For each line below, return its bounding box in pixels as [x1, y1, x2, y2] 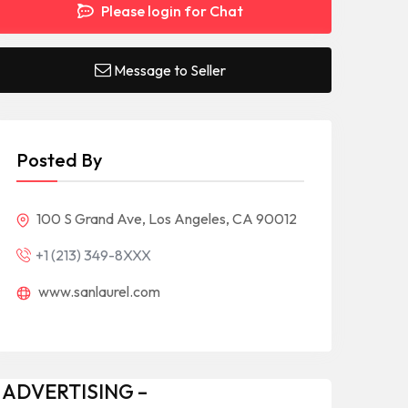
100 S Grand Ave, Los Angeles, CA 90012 [34, 209, 297, 228]
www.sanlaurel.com [36, 282, 160, 301]
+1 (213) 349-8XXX [36, 246, 151, 264]
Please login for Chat [98, 2, 243, 20]
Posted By [16, 148, 102, 171]
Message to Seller [114, 61, 226, 79]
